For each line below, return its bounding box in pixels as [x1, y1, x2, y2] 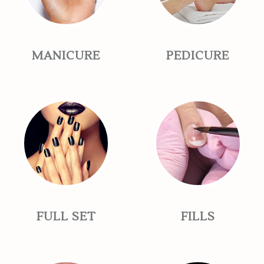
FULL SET [36, 209, 95, 225]
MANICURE [31, 48, 100, 64]
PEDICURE [166, 48, 230, 64]
